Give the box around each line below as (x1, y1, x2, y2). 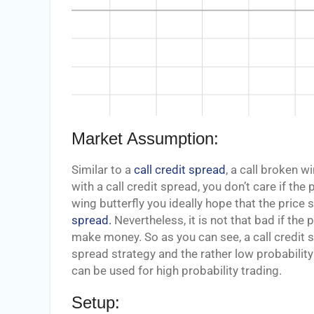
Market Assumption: (71, 128, 219, 148)
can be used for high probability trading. (71, 264, 282, 278)
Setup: (71, 292, 120, 312)
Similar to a (71, 163, 134, 177)
